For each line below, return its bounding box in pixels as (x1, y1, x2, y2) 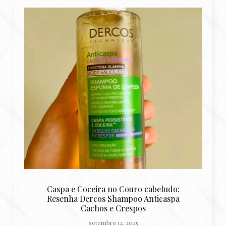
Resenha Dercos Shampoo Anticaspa (47, 193, 180, 204)
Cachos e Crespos (81, 202, 146, 213)
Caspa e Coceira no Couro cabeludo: (47, 183, 180, 194)
